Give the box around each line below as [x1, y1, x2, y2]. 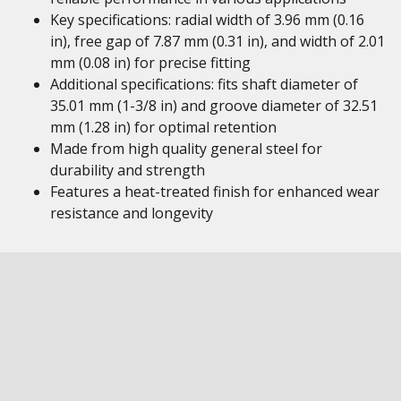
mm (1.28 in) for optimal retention [50, 117, 277, 137]
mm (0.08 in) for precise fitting [50, 53, 251, 73]
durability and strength [50, 160, 205, 180]
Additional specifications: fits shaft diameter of [50, 74, 358, 94]
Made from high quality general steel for [50, 139, 322, 158]
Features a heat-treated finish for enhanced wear [50, 182, 380, 201]
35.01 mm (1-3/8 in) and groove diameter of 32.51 [50, 96, 378, 115]
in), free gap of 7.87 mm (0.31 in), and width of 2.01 [50, 31, 385, 51]
